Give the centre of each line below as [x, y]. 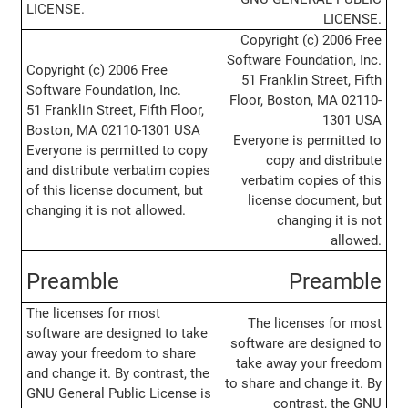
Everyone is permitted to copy [117, 151]
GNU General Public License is [118, 394]
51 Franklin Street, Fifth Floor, [115, 111]
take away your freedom [309, 364]
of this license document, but [114, 191]
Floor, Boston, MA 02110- [306, 101]
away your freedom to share [111, 354]
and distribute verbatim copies [118, 171]
